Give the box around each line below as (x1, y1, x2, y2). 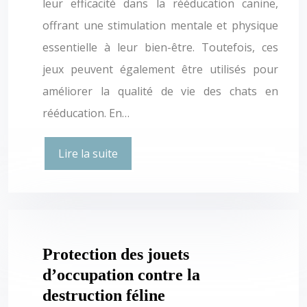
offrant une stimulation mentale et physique (42, 17, 278, 33)
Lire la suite (58, 145, 118, 161)
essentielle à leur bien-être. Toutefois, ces (42, 39, 278, 55)
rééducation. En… (42, 105, 130, 121)
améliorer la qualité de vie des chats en (42, 83, 278, 99)
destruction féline (42, 286, 165, 304)
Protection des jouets (42, 245, 189, 263)
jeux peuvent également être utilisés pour (42, 61, 278, 77)
